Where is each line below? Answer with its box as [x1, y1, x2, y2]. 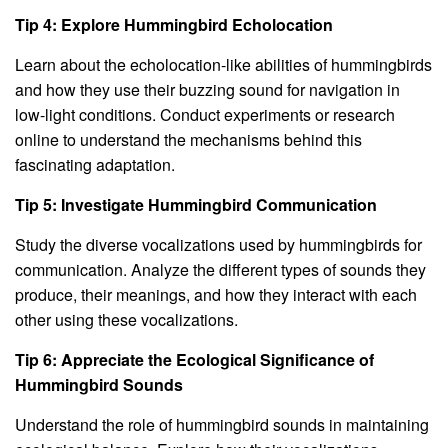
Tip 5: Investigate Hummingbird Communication [15, 192, 377, 216]
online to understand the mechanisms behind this [15, 127, 362, 151]
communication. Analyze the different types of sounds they [15, 257, 426, 281]
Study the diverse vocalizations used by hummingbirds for [15, 232, 422, 256]
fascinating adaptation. [15, 152, 175, 176]
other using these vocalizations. [15, 307, 238, 331]
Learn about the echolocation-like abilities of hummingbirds [15, 52, 432, 76]
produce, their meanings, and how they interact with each [15, 282, 417, 306]
